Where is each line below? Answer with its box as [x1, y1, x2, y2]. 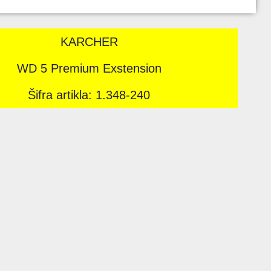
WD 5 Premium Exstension [16, 62, 162, 76]
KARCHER [60, 35, 118, 49]
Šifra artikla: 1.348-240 [28, 88, 151, 102]
